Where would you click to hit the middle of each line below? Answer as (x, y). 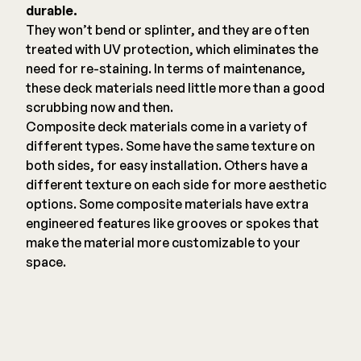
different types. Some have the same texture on (170, 146)
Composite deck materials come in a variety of (167, 127)
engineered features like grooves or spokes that (172, 223)
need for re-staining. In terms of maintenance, (166, 68)
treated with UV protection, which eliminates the (172, 49)
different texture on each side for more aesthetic (176, 185)
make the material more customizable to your (163, 243)
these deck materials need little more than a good (175, 88)
